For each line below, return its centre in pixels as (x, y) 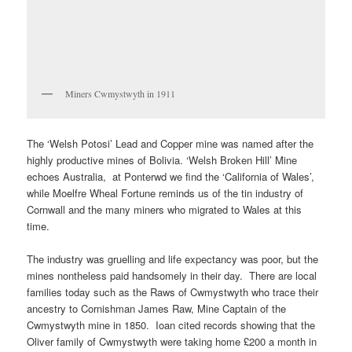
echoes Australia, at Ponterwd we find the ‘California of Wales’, (171, 176)
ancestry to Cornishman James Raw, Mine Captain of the (157, 308)
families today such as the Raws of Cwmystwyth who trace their (173, 291)
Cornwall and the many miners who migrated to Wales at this (165, 209)
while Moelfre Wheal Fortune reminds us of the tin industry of (165, 192)
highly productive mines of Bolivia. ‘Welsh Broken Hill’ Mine (162, 159)
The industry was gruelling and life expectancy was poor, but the (173, 258)
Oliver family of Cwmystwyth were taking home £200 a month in (172, 341)
